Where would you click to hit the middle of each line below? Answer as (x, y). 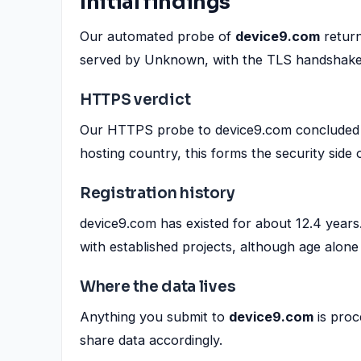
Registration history (158, 193)
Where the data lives (158, 286)
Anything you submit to (154, 317)
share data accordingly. (151, 340)
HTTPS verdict (135, 100)
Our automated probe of (158, 36)
